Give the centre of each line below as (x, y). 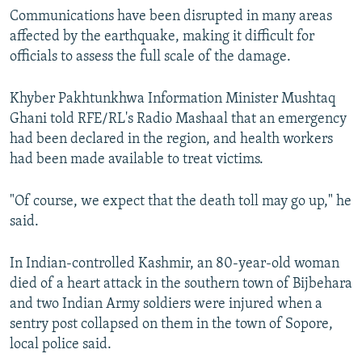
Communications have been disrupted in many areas (171, 17)
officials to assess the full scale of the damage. (150, 57)
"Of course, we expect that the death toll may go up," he (181, 202)
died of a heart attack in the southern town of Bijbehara (181, 284)
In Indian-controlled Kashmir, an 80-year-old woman (175, 264)
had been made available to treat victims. (137, 160)
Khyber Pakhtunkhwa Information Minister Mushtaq (173, 99)
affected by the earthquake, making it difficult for (162, 37)
